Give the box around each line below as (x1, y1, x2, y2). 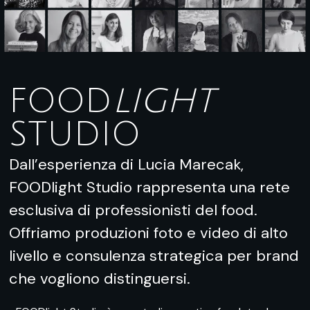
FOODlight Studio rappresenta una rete (9, 177, 290, 198)
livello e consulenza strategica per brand (9, 246, 299, 266)
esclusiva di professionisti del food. (9, 200, 257, 221)
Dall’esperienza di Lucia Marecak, (9, 154, 244, 175)
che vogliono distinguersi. (9, 268, 190, 289)
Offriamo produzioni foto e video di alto (9, 223, 288, 244)
